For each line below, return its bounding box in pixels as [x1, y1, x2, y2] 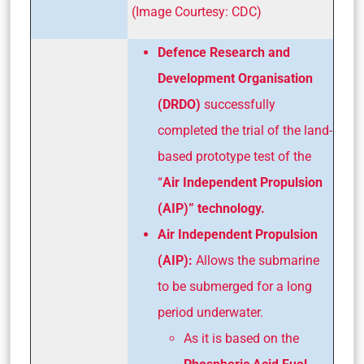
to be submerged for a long [158, 279, 312, 295]
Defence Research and [158, 45, 290, 61]
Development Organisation [158, 71, 313, 87]
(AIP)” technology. [158, 201, 265, 217]
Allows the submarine [193, 253, 319, 269]
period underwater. [158, 305, 263, 321]
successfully [201, 97, 275, 113]
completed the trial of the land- [158, 123, 332, 139]
